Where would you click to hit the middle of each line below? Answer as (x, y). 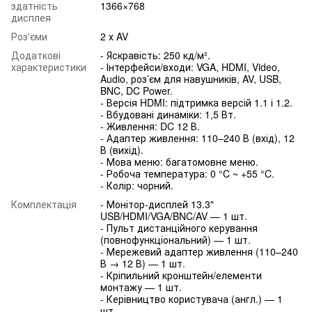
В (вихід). (122, 149)
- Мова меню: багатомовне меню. (179, 161)
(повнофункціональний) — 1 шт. (175, 239)
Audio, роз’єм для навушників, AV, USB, (191, 78)
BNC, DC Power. (136, 90)
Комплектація (44, 204)
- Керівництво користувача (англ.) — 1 (192, 298)
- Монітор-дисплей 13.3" (157, 204)
